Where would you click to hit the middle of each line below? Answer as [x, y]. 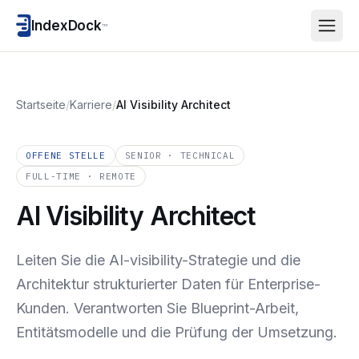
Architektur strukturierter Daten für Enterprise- [168, 284]
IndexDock [67, 25]
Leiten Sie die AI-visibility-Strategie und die [158, 260]
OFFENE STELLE [66, 155]
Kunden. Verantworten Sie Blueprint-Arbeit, [157, 308]
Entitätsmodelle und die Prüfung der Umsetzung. [177, 332]
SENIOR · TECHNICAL [180, 155]
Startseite [41, 105]
